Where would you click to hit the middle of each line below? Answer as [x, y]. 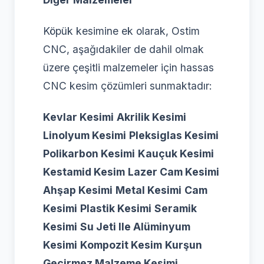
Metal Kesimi [148, 190]
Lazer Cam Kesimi [174, 171]
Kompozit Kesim [121, 245]
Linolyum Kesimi [85, 135]
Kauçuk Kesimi [176, 153]
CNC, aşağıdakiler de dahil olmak [123, 49]
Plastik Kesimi [116, 208]
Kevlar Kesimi [78, 117]
